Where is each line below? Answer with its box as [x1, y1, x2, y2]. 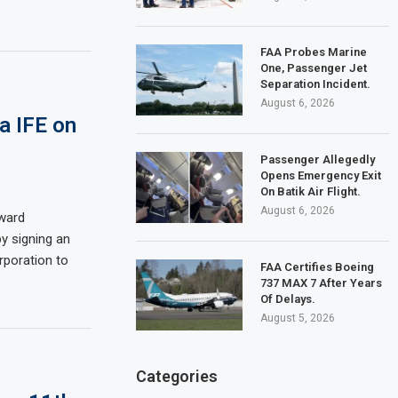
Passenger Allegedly [260, 152, 376, 166]
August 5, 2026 [260, 311, 336, 324]
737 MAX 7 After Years [260, 275, 383, 290]
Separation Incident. [260, 76, 371, 91]
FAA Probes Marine [260, 44, 368, 59]
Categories [136, 366, 219, 386]
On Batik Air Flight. [260, 184, 362, 198]
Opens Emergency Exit [260, 168, 382, 182]
